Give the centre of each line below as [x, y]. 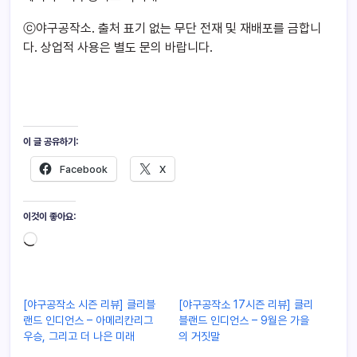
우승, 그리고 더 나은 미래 [79, 336]
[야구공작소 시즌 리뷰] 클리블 [89, 304]
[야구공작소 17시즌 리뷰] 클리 [246, 304]
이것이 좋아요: [49, 216]
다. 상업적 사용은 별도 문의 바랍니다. [118, 48]
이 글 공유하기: [51, 142]
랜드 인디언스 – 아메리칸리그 [88, 320]
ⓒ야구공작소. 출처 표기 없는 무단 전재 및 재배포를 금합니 [172, 29]
